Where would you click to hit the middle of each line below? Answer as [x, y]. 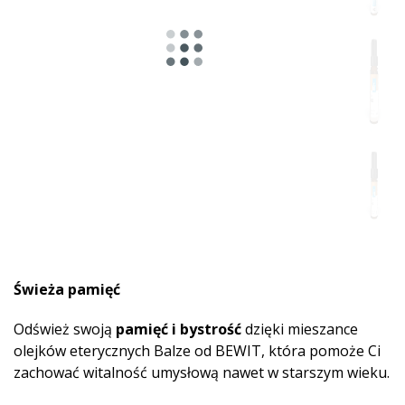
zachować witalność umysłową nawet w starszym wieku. [202, 372]
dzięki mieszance [300, 329]
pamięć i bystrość [179, 329]
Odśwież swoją [65, 329]
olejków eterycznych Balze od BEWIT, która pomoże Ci [197, 351]
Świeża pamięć [67, 289]
